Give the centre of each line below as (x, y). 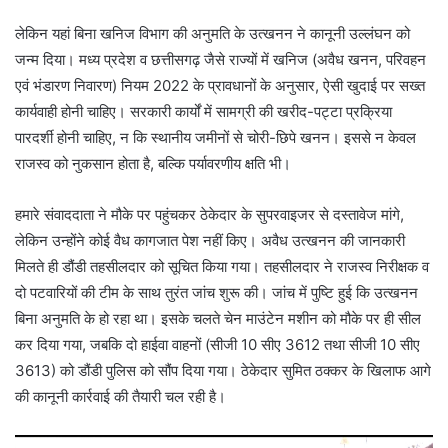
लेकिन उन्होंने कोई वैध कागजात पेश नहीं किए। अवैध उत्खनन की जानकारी (210, 241)
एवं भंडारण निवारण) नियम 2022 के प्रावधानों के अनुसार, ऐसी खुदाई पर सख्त (220, 86)
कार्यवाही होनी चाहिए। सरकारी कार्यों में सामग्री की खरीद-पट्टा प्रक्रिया (203, 112)
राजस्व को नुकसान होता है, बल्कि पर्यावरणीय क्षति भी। (153, 164)
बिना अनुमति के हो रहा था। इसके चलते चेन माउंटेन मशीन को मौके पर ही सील (218, 319)
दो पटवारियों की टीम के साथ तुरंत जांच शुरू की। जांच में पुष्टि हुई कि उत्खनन (216, 293)
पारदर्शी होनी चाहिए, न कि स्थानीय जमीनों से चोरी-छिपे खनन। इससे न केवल (215, 138)
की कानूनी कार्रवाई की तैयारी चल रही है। (120, 397)
